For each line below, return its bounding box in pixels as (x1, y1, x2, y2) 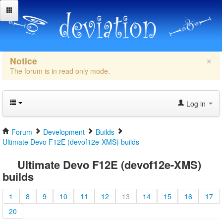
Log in (186, 99, 206, 109)
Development (43, 127, 85, 137)
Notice (10, 55, 37, 67)
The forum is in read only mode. (10, 66, 110, 76)
